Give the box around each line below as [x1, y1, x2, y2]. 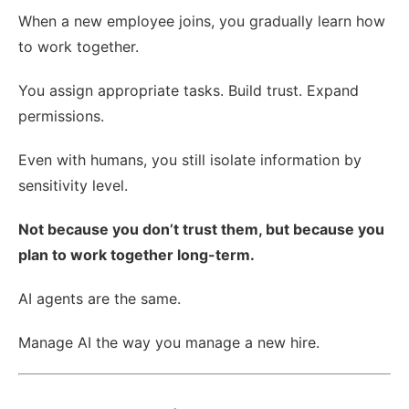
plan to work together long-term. [18, 245, 255, 264]
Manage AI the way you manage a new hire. [18, 332, 320, 351]
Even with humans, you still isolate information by [18, 150, 362, 169]
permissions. [18, 106, 104, 125]
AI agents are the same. [18, 288, 181, 308]
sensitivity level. [18, 175, 128, 194]
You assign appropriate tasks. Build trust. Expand [18, 80, 359, 100]
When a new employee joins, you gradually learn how [18, 11, 385, 30]
